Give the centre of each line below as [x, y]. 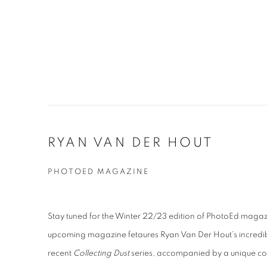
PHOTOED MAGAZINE [98, 172]
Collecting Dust [101, 253]
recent [60, 253]
